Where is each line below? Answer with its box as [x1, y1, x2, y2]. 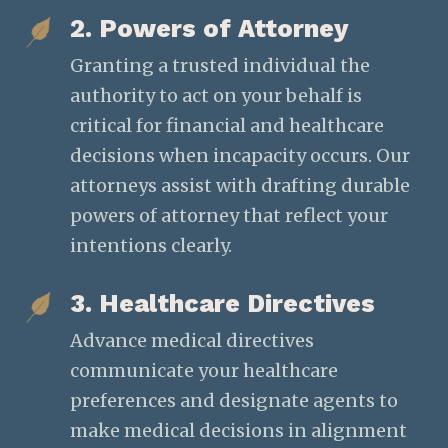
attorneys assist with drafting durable [69, 173, 410, 197]
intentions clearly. [69, 233, 232, 257]
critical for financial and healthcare [69, 113, 384, 137]
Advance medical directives [69, 328, 314, 352]
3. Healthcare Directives [69, 288, 375, 318]
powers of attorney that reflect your [69, 203, 388, 227]
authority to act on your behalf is [69, 83, 362, 107]
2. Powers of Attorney [69, 13, 348, 43]
